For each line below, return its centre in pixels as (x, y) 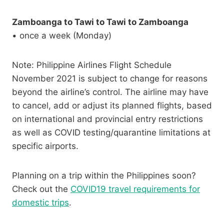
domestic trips (40, 203)
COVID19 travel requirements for (135, 189)
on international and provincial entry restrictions (107, 119)
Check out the (41, 189)
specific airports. (45, 146)
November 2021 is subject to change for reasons (110, 79)
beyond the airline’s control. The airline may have (110, 92)
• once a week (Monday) (62, 36)
